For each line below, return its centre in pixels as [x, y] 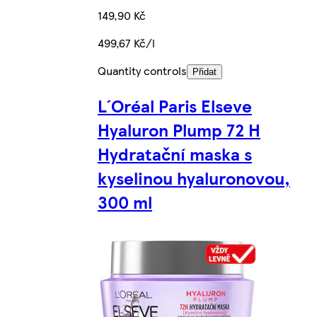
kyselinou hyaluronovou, [194, 177]
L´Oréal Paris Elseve [175, 105]
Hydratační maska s [175, 153]
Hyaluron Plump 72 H [179, 129]
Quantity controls [142, 70]
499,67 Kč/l [126, 42]
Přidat [204, 71]
